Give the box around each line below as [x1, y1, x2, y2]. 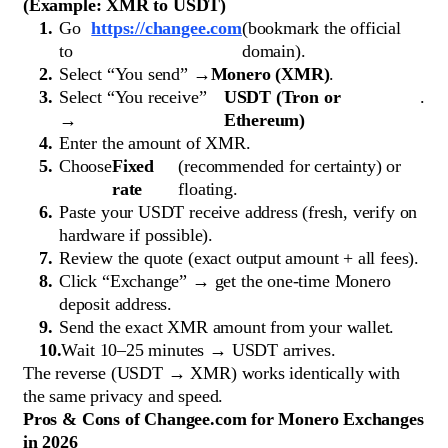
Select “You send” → [59, 64, 211, 85]
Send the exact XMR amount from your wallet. [59, 317, 395, 338]
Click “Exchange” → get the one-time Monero [59, 271, 391, 292]
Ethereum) [223, 110, 306, 131]
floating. [178, 179, 238, 200]
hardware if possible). [59, 225, 214, 246]
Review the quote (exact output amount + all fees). [59, 248, 419, 269]
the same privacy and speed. [23, 386, 224, 407]
